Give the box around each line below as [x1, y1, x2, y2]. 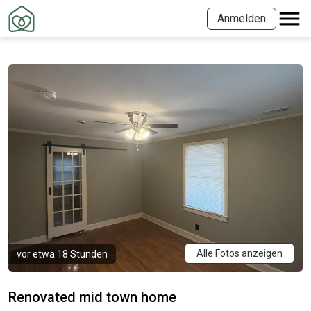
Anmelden [217, 12, 266, 25]
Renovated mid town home [8, 289, 176, 305]
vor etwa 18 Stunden [17, 249, 108, 260]
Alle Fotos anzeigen [196, 248, 283, 259]
